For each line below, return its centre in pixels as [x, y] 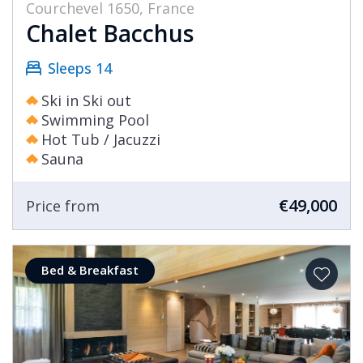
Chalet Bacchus [110, 34]
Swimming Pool [95, 120]
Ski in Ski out [86, 101]
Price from [63, 205]
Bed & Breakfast [90, 270]
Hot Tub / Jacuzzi [101, 140]
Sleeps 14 [80, 68]
